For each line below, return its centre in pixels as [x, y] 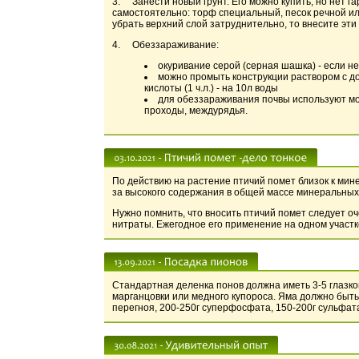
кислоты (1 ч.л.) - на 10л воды [211, 88]
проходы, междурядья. [196, 111]
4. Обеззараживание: [165, 45]
